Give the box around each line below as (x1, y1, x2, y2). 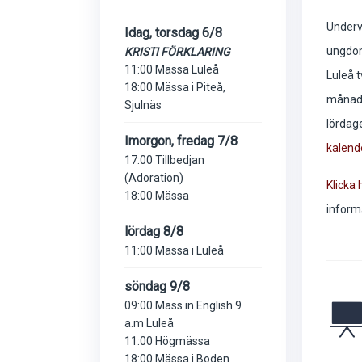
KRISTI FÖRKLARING (124, 44, 230, 58)
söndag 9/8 (124, 278, 190, 294)
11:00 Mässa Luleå (124, 62, 219, 76)
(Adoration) (124, 170, 183, 184)
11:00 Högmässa (124, 334, 210, 347)
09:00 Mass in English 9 (124, 298, 242, 312)
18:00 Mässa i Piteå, (124, 80, 225, 94)
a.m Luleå (124, 316, 174, 330)
